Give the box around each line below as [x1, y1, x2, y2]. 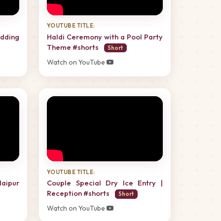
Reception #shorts [47, 188, 111, 198]
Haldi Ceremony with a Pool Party [47, 32, 163, 41]
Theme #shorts [47, 42, 100, 52]
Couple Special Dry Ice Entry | [47, 178, 163, 187]
